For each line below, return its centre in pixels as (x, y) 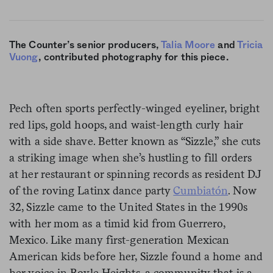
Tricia (250, 45)
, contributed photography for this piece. (133, 57)
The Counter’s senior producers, (85, 45)
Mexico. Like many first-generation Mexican (119, 239)
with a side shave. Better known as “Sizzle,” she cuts (135, 141)
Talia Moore (188, 45)
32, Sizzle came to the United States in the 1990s (128, 207)
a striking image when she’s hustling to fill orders (131, 157)
